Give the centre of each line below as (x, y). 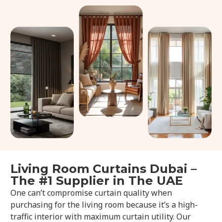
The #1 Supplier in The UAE (97, 181)
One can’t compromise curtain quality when (91, 193)
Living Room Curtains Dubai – (104, 169)
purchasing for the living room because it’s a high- (104, 205)
